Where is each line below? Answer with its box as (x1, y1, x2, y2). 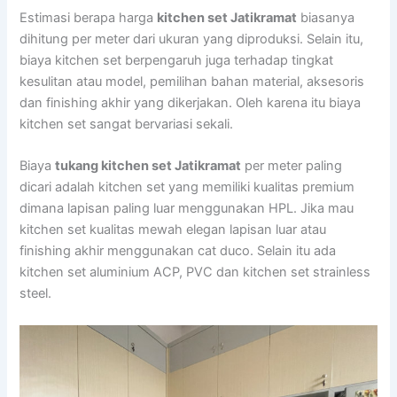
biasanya (297, 10, 355, 27)
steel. (19, 285, 52, 302)
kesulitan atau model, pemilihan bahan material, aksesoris (19, 74, 365, 90)
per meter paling (241, 158, 343, 175)
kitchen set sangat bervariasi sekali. (19, 116, 234, 133)
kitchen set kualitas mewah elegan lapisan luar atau (19, 222, 327, 238)
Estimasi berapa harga (19, 10, 158, 27)
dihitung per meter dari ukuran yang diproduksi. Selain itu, (19, 31, 364, 48)
